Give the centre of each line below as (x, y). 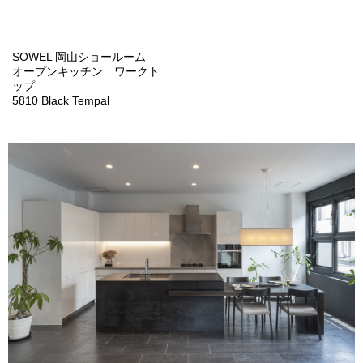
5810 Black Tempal (61, 100)
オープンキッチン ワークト (86, 71)
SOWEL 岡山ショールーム (79, 57)
